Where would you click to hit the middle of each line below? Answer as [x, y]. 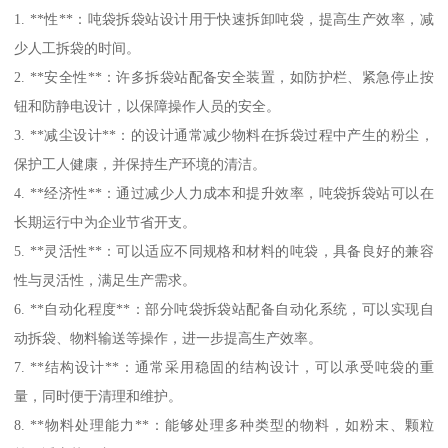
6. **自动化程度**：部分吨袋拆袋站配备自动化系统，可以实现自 [224, 309]
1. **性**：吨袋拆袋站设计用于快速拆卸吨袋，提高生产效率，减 [224, 19]
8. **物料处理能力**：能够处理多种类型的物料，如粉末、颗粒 [224, 425]
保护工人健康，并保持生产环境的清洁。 [140, 164]
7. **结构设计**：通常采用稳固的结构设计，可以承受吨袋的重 [224, 367]
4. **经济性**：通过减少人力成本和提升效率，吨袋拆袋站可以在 [224, 193]
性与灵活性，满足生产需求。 [105, 280]
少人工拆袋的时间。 [77, 48]
